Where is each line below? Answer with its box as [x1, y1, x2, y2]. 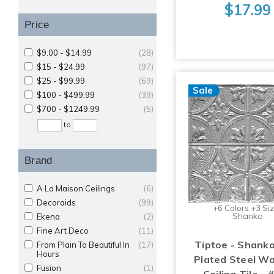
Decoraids [37, 197, 76, 207]
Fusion [37, 262, 61, 273]
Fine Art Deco [37, 225, 89, 235]
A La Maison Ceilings [37, 183, 115, 193]
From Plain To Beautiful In [37, 239, 130, 250]
